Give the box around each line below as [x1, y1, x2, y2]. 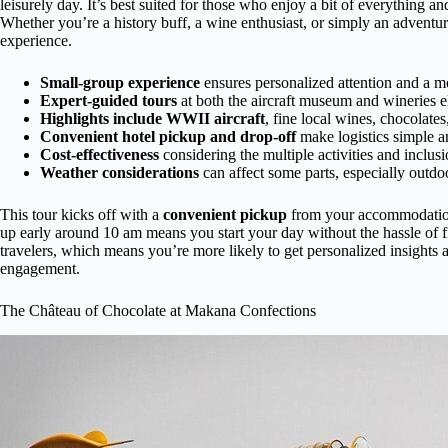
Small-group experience [40, 74, 200, 91]
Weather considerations [40, 164, 199, 181]
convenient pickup [163, 206, 287, 223]
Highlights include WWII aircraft [40, 110, 265, 127]
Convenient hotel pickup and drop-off [40, 128, 296, 145]
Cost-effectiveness [40, 146, 159, 163]
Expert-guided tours [40, 92, 177, 109]
